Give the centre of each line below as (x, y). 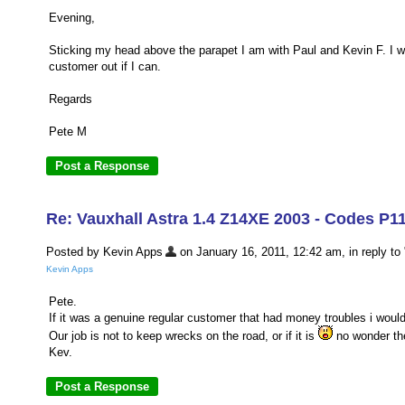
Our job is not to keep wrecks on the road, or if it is (184, 336)
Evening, (72, 18)
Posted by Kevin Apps (104, 252)
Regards (71, 99)
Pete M (68, 132)
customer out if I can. (105, 67)
